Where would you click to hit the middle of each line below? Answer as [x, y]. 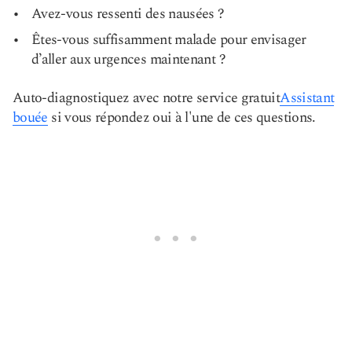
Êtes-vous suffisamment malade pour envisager [169, 40]
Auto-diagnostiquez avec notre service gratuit [147, 98]
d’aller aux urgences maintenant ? [128, 59]
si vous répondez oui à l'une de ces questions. [181, 117]
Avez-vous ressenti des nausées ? [128, 14]
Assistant [307, 98]
